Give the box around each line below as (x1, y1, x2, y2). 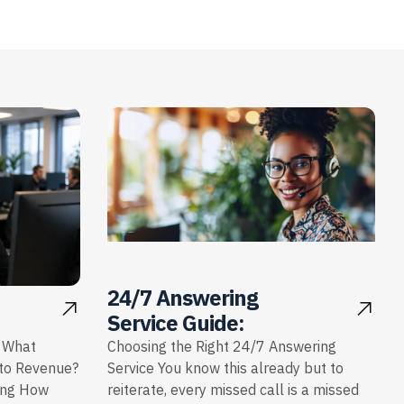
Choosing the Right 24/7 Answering (106, 336, 336, 359)
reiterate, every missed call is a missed (106, 380, 359, 402)
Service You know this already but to (106, 358, 344, 381)
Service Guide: (106, 308, 245, 341)
